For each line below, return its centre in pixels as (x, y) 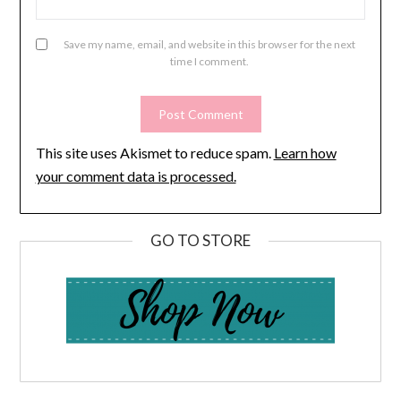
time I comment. (209, 61)
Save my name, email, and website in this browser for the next (209, 44)
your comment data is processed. (136, 175)
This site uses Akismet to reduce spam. (154, 152)
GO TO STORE (200, 240)
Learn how (305, 152)
